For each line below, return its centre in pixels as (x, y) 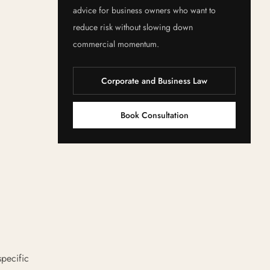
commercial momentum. (116, 44)
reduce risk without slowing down (133, 27)
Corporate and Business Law (154, 81)
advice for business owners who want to (144, 10)
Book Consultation (154, 115)
